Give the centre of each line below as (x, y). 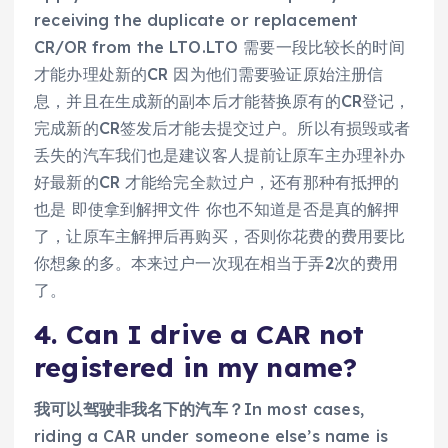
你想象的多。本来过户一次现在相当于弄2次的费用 (216, 262)
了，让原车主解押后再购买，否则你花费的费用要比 (220, 235)
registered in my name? (196, 367)
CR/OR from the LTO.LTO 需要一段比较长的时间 (219, 46)
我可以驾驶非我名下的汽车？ (139, 409)
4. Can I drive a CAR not (199, 334)
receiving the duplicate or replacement (196, 19)
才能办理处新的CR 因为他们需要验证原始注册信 (209, 73)
